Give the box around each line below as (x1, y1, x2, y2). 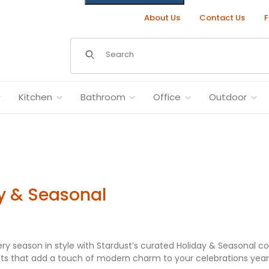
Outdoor (208, 91, 247, 104)
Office (153, 91, 181, 104)
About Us (144, 12, 180, 23)
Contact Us (199, 12, 245, 23)
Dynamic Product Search (78, 41, 184, 53)
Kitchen (19, 91, 53, 104)
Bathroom (80, 91, 125, 104)
